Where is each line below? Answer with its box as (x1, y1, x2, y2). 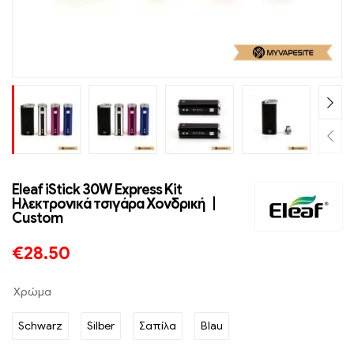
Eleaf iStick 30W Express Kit (12, 181, 182, 199)
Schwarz (18, 319, 62, 333)
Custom (12, 209, 62, 228)
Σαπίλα (139, 319, 176, 333)
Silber (87, 319, 115, 333)
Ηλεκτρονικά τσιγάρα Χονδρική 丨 (12, 195, 220, 213)
